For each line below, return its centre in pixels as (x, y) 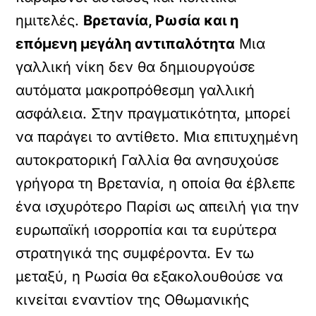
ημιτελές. (50, 20)
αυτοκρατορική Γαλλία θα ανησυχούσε (148, 160)
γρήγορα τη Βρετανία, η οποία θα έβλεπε (156, 183)
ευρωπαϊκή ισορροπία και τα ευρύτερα (146, 230)
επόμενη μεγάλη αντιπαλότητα (126, 44)
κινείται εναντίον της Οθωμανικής (133, 300)
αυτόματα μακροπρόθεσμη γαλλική (135, 90)
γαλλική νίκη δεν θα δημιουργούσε (136, 67)
